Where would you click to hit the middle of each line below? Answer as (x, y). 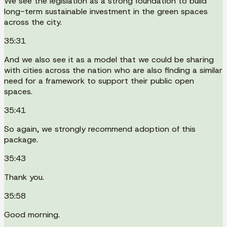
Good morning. (32, 214)
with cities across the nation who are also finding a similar (113, 70)
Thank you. (24, 177)
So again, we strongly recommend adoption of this (100, 129)
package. (21, 139)
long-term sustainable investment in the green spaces (106, 11)
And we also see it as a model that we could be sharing (109, 59)
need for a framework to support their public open (99, 81)
